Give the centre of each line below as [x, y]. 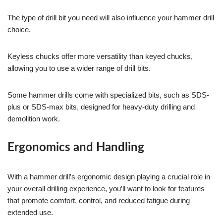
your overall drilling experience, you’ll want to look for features [106, 188]
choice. [19, 29]
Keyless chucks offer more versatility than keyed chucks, [100, 56]
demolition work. [34, 118]
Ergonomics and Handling [76, 147]
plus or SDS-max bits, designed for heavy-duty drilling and [101, 107]
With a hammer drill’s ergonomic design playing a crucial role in [109, 176]
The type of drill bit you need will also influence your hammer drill [111, 17]
